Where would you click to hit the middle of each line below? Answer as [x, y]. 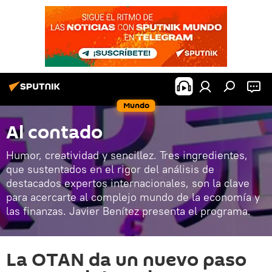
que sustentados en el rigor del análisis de [110, 169]
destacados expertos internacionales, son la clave [128, 183]
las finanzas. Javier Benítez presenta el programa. [128, 211]
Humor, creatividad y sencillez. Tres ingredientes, [127, 155]
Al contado [54, 133]
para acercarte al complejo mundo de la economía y [133, 197]
